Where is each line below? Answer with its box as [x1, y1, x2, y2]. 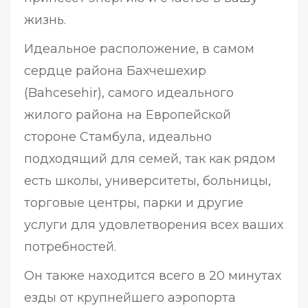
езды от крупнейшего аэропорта [24, 290, 236, 306]
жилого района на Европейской [24, 107, 231, 123]
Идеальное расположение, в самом [24, 41, 254, 57]
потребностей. [24, 239, 120, 255]
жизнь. [24, 12, 66, 28]
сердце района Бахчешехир [24, 63, 206, 79]
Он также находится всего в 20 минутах [24, 268, 281, 284]
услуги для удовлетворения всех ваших [24, 217, 283, 233]
